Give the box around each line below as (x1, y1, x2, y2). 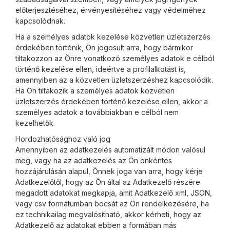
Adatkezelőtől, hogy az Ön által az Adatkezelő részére (15, 178, 200, 186)
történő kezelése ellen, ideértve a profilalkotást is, (15, 65, 186, 73)
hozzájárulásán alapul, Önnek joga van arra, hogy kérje (15, 167, 203, 176)
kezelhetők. (15, 119, 55, 127)
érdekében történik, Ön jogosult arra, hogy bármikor (15, 43, 193, 52)
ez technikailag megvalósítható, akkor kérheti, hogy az (15, 210, 201, 219)
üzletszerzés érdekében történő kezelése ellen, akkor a (15, 97, 208, 106)
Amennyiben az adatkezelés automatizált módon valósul (15, 145, 205, 154)
